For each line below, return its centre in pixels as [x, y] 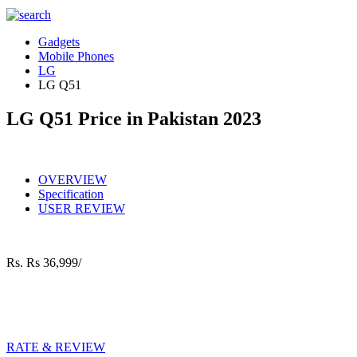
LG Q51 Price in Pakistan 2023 [134, 118]
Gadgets [59, 42]
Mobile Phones [76, 56]
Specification [71, 194]
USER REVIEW [82, 208]
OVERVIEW [73, 179]
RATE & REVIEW [56, 347]
